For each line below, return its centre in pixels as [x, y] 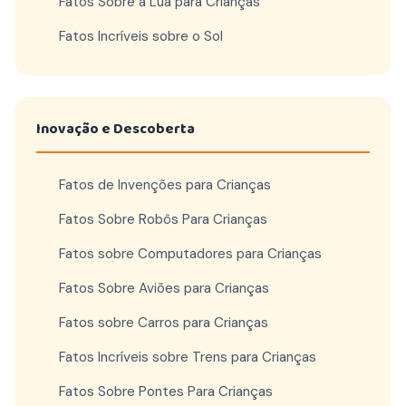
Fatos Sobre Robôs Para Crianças [163, 219]
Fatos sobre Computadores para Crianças [190, 254]
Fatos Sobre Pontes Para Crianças [166, 391]
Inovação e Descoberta [116, 129]
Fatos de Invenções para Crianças [165, 185]
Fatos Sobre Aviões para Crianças [164, 288]
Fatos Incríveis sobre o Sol [141, 36]
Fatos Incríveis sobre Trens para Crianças [188, 357]
